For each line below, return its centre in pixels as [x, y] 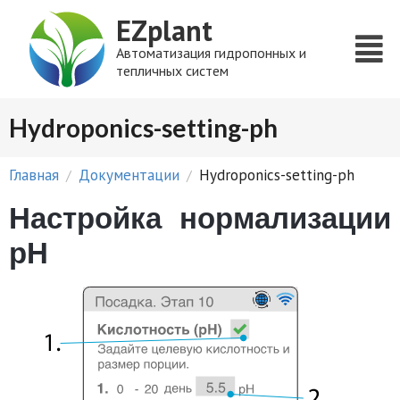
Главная [34, 175]
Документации [129, 175]
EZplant [164, 30]
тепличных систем [172, 71]
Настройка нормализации [200, 218]
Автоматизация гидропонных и [211, 53]
